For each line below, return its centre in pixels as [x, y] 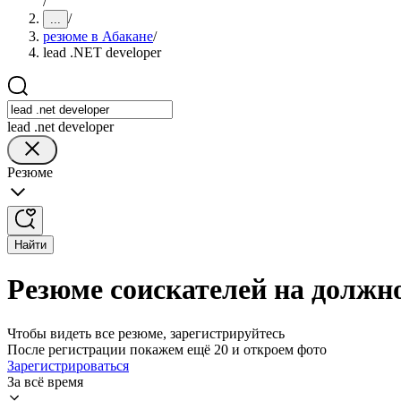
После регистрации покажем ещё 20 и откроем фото [167, 349]
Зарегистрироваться [68, 365]
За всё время [45, 381]
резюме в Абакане [98, 36]
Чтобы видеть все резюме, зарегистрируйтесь [146, 333]
